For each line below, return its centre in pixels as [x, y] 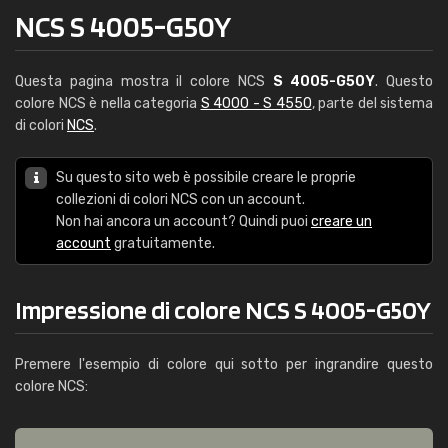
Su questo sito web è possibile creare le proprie [206, 177]
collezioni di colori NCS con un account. [180, 199]
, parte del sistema [372, 103]
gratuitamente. [163, 243]
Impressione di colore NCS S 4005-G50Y [223, 309]
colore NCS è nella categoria [108, 103]
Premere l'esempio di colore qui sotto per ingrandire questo [224, 364]
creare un [341, 221]
